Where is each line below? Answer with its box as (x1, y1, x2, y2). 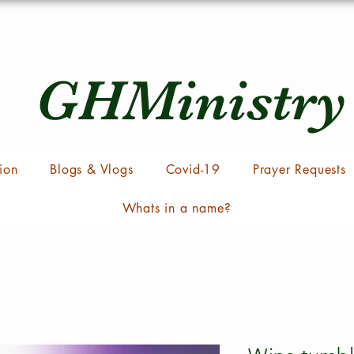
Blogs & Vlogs (50, 161, 134, 178)
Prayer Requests (252, 161, 346, 178)
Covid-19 (165, 161, 220, 178)
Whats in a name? (122, 200, 232, 217)
